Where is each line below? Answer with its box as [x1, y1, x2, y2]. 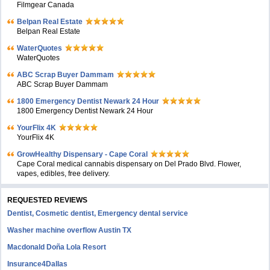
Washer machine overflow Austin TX [7, 226, 132, 234]
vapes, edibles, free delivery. [17, 169, 110, 178]
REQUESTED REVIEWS [7, 196, 88, 204]
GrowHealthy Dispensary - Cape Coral [17, 150, 148, 159]
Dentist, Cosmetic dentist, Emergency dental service [7, 209, 189, 218]
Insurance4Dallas [7, 260, 68, 268]
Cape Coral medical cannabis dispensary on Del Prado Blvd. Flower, [17, 160, 242, 168]
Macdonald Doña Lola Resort [7, 243, 107, 251]
